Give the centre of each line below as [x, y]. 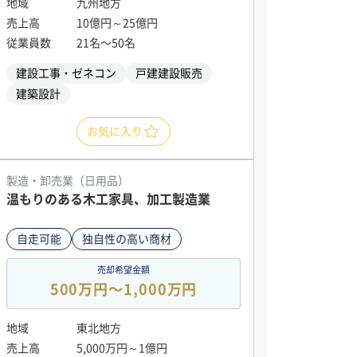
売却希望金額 [124, 270]
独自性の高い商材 [127, 239]
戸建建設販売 [169, 73]
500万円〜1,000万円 [124, 289]
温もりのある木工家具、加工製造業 [108, 199]
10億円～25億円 [117, 23]
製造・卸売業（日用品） [68, 181]
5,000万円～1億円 [122, 348]
